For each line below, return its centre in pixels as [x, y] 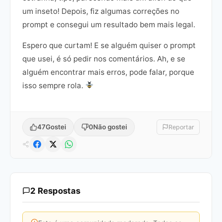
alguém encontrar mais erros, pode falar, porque [108, 72]
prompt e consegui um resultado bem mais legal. [109, 24]
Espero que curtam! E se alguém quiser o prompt [109, 45]
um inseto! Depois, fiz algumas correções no [101, 11]
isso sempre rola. [54, 85]
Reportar [181, 127]
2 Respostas [55, 191]
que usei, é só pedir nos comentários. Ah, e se [104, 58]
